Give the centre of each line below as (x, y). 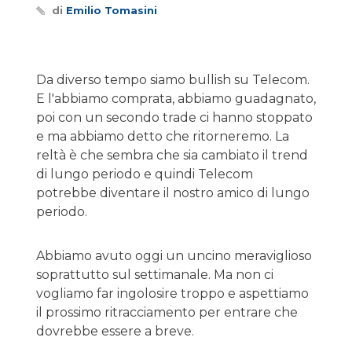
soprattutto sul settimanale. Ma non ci (155, 275)
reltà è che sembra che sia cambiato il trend (172, 155)
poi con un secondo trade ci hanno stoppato (174, 117)
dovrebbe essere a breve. (115, 331)
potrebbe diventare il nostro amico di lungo (173, 193)
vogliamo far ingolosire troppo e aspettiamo (172, 293)
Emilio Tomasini (112, 10)
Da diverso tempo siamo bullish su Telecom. (173, 80)
